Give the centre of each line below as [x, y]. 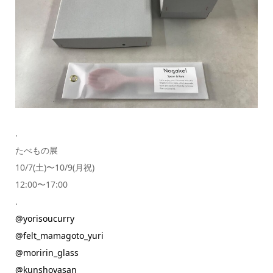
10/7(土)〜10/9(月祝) [55, 168]
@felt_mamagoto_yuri [59, 236]
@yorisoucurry [44, 219]
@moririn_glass [47, 253]
